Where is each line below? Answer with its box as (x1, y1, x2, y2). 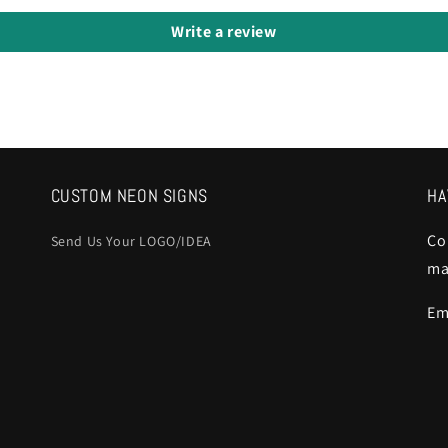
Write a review (171, 21, 277, 43)
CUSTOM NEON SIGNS (50, 184, 208, 208)
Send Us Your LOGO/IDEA (50, 232, 212, 251)
